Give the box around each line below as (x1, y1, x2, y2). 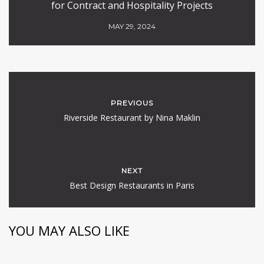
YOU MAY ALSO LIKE (9, 222, 130, 239)
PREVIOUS (111, 98, 153, 107)
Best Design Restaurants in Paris (70, 180, 194, 191)
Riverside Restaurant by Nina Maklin (64, 112, 200, 123)
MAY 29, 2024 (108, 22, 156, 31)
